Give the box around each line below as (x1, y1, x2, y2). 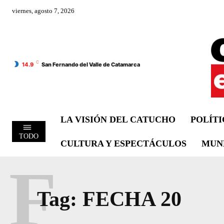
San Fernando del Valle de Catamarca (41, 61, 140, 68)
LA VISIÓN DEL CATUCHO (60, 114, 176, 125)
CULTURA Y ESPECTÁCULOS (60, 138, 187, 149)
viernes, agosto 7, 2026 (12, 7, 74, 14)
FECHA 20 (82, 187, 181, 211)
